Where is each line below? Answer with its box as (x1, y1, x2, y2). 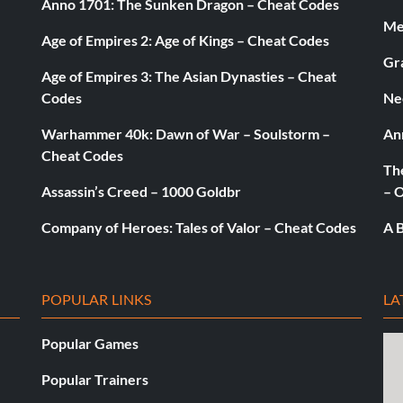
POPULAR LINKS (41, 290, 152, 308)
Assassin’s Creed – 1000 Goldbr (41, 182, 241, 200)
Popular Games (41, 334, 139, 352)
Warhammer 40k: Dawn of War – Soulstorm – (41, 124, 330, 142)
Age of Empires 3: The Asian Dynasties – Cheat (41, 67, 336, 85)
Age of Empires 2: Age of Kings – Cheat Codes (41, 31, 329, 49)
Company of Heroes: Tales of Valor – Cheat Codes (41, 218, 356, 236)
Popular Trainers (41, 370, 148, 388)
